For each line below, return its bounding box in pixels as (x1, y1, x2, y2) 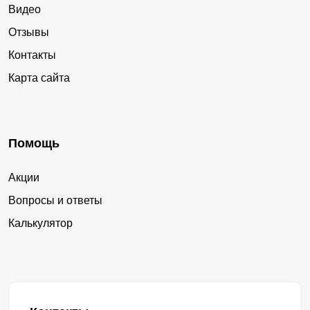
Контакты (8, 48, 56, 61)
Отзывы (8, 26, 49, 38)
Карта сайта (8, 71, 70, 84)
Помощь (8, 136, 60, 150)
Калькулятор (8, 217, 73, 229)
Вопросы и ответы (8, 194, 102, 206)
